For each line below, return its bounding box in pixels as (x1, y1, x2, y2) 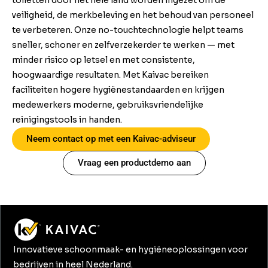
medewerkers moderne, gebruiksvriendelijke (12, 99, 203, 110)
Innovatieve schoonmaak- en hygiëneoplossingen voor (13, 243, 248, 255)
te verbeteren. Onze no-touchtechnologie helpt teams (12, 24, 243, 35)
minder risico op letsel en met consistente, (12, 54, 195, 65)
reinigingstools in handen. (12, 114, 122, 125)
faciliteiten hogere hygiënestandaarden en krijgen (12, 84, 224, 95)
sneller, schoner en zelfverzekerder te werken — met (12, 39, 234, 50)
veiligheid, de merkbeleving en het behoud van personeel (12, 9, 254, 20)
